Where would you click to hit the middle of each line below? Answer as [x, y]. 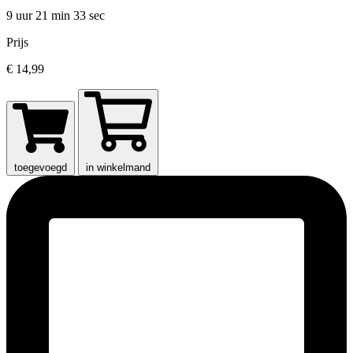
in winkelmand [118, 168]
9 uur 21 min [40, 16]
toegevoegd [41, 168]
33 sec [89, 16]
